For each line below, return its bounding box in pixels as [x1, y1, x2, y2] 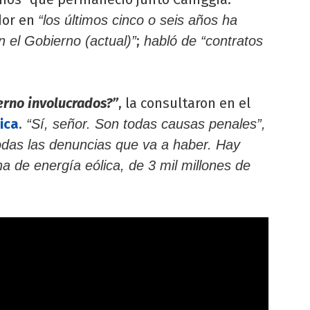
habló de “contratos [140, 33, 263, 48]
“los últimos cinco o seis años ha [38, 12, 237, 28]
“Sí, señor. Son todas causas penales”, [22, 116, 266, 131]
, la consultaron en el [118, 94, 250, 111]
